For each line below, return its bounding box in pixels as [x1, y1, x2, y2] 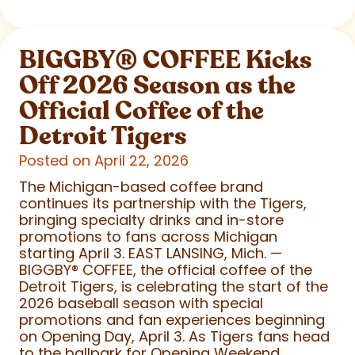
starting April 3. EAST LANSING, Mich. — [19, 242, 282, 263]
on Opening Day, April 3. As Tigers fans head [19, 326, 330, 346]
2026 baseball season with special [19, 292, 263, 313]
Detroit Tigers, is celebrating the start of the [19, 276, 328, 296]
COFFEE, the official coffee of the [78, 259, 312, 280]
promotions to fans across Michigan [19, 226, 277, 246]
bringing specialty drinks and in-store [19, 209, 284, 230]
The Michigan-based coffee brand [19, 176, 263, 197]
